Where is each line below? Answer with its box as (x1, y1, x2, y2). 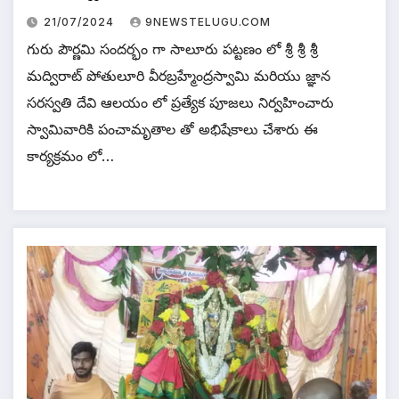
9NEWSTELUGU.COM (145, 15, 271, 29)
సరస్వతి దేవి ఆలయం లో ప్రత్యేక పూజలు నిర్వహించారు (27, 94, 334, 112)
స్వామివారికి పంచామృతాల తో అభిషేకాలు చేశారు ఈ (27, 120, 318, 139)
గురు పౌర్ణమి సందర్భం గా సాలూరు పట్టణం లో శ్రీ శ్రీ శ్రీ (27, 40, 318, 59)
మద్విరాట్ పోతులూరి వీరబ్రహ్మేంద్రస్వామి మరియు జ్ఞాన (27, 67, 330, 85)
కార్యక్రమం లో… (27, 147, 114, 166)
